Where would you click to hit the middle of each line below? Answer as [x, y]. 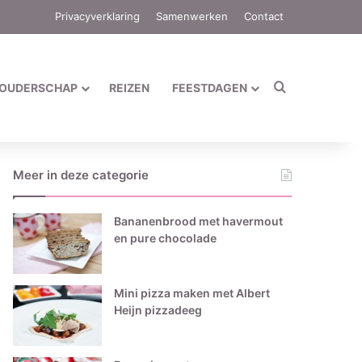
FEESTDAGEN [210, 88]
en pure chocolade [166, 238]
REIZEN [129, 88]
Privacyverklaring [97, 16]
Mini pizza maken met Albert [192, 293]
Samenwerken [192, 16]
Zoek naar [316, 86]
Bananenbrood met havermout [199, 221]
